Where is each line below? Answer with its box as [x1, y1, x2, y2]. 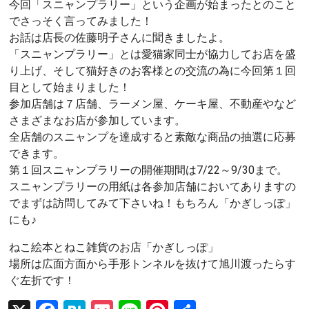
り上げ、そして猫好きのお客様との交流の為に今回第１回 [9, 63, 296, 77]
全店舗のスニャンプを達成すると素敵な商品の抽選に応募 [9, 130, 296, 143]
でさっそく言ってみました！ [9, 14, 152, 28]
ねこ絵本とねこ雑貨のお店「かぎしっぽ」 [9, 240, 219, 254]
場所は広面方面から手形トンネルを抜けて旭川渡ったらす [9, 257, 296, 270]
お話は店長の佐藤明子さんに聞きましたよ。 [9, 30, 230, 44]
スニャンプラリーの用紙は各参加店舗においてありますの [9, 179, 296, 193]
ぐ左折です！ [9, 273, 75, 287]
